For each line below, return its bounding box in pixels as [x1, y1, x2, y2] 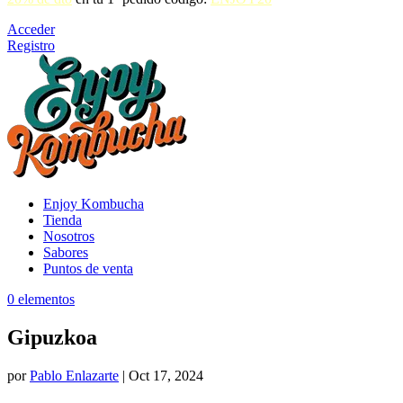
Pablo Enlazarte [30, 367, 119, 383]
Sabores [43, 245, 88, 260]
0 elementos [7, 291, 75, 307]
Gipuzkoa [7, 325, 97, 349]
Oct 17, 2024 [129, 367, 203, 383]
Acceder [7, 22, 55, 37]
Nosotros [43, 228, 94, 244]
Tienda [43, 212, 82, 228]
